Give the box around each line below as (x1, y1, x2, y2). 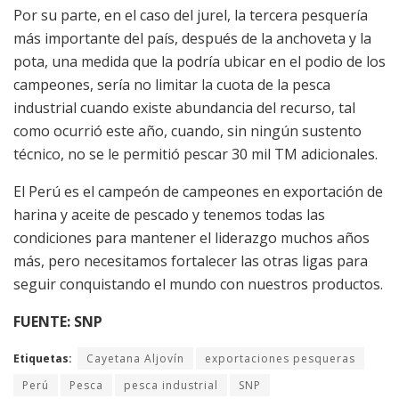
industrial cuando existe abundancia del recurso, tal (13, 97, 355, 118)
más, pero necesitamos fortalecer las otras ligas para (13, 250, 368, 271)
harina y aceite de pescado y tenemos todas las (13, 204, 325, 224)
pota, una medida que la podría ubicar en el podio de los (13, 51, 386, 71)
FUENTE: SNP (13, 311, 102, 331)
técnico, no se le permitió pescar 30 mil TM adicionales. (13, 143, 378, 164)
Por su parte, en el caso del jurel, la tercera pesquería (13, 4, 368, 25)
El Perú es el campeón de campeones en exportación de (13, 181, 383, 201)
